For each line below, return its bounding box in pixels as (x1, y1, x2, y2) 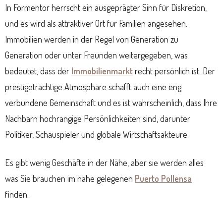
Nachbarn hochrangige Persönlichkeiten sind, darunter (5, 112, 190, 124)
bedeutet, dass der (5, 65, 71, 76)
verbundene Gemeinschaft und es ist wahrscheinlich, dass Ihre (5, 97, 217, 108)
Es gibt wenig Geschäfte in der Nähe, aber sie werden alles (5, 157, 204, 168)
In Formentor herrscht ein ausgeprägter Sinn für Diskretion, (5, 1, 207, 13)
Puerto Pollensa (135, 172, 192, 184)
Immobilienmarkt (71, 65, 133, 76)
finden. (5, 188, 29, 200)
